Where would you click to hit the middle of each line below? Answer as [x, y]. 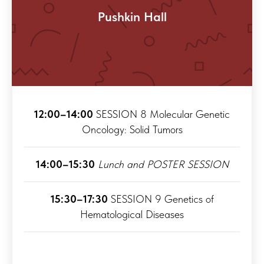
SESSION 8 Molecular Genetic [161, 114]
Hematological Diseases [132, 214]
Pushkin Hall [132, 16]
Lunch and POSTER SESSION [163, 164]
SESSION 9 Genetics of [161, 199]
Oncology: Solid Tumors [132, 130]
